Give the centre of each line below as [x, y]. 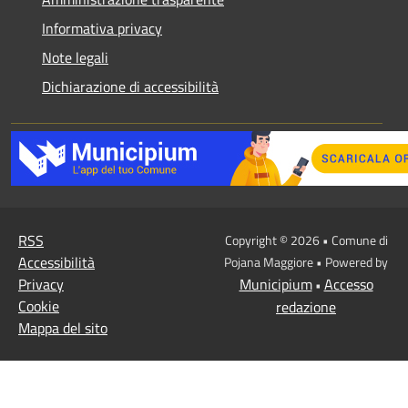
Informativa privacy [102, 28]
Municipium [275, 284]
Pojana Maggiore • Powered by [306, 261]
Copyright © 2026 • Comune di [306, 240]
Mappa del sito [63, 327]
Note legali [75, 57]
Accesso [348, 284]
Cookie [39, 306]
